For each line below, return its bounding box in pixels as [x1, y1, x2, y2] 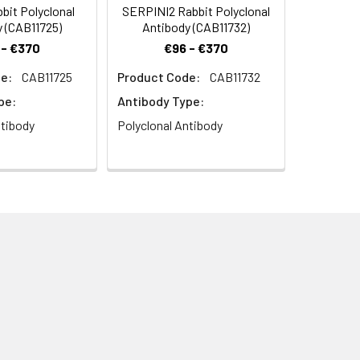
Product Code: [117, 69, 200, 85]
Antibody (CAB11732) [142, 19, 250, 35]
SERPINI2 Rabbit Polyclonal [122, 3, 270, 19]
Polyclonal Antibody [117, 117, 223, 133]
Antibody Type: [117, 93, 204, 109]
